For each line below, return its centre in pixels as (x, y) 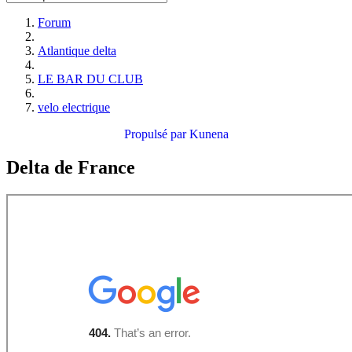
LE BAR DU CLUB (90, 79)
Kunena (209, 134)
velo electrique (74, 108)
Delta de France (71, 167)
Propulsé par (156, 134)
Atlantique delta (77, 51)
